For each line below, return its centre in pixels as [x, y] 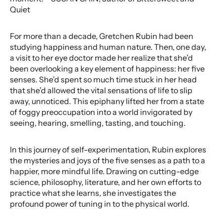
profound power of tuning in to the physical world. [100, 204]
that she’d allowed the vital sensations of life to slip [101, 91]
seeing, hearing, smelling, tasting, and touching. [98, 123]
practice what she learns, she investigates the [93, 193]
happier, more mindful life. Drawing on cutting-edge [104, 171]
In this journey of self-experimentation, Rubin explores [108, 150]
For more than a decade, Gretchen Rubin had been [102, 36]
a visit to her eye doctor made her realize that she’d [101, 58]
